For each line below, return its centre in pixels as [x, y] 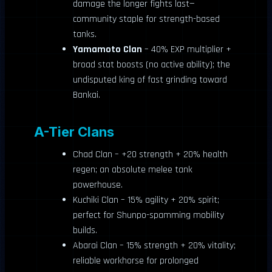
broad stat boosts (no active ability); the [151, 64]
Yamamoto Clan [107, 49]
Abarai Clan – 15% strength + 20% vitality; [154, 245]
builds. [85, 230]
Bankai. [87, 95]
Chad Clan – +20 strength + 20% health [150, 154]
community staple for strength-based [146, 19]
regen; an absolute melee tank [133, 169]
